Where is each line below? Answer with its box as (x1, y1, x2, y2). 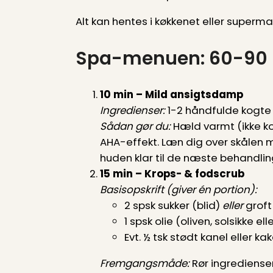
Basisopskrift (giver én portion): (100, 182, 257, 197)
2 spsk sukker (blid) (124, 198, 222, 213)
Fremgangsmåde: (100, 255, 190, 271)
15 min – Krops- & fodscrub (100, 166, 244, 182)
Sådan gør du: (100, 119, 171, 134)
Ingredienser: (100, 103, 165, 118)
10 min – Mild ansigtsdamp (100, 87, 243, 102)
